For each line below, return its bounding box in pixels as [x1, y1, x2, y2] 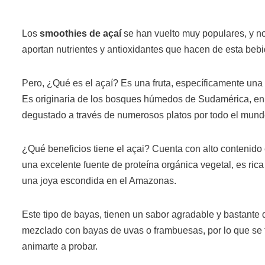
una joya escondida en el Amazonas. [22, 175, 176, 186]
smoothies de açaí [40, 28, 121, 38]
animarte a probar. [22, 241, 98, 251]
